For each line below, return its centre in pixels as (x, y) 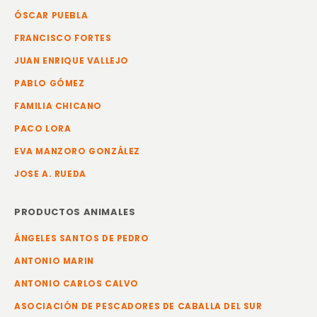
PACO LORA (43, 128)
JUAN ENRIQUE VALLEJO (71, 60)
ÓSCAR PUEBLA (51, 15)
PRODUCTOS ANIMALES (75, 212)
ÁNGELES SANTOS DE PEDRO (82, 238)
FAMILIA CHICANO (58, 106)
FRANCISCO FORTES (63, 38)
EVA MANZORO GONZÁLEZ (77, 151)
